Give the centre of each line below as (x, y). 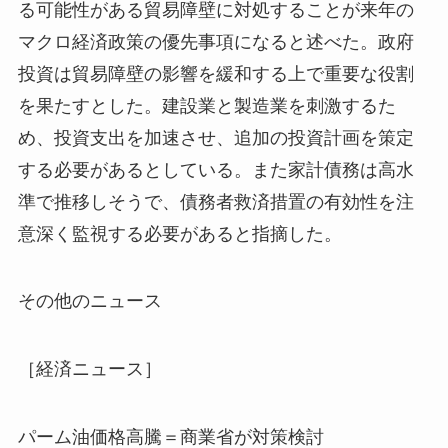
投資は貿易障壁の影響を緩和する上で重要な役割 (215, 73)
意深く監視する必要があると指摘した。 (179, 233)
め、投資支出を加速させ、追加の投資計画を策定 (215, 137)
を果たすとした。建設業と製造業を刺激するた (206, 105)
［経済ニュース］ (89, 369)
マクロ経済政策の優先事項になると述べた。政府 (215, 41)
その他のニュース (89, 301)
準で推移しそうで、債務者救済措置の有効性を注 (215, 201)
